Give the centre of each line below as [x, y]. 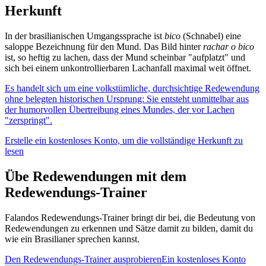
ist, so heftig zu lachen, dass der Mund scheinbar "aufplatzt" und [125, 58]
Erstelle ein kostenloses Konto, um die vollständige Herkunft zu [124, 141]
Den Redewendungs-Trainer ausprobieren [83, 259]
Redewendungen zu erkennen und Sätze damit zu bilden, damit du [129, 229]
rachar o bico [229, 47]
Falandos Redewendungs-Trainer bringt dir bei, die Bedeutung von [130, 218]
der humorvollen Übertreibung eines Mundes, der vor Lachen [120, 110]
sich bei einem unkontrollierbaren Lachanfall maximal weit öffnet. [128, 68]
